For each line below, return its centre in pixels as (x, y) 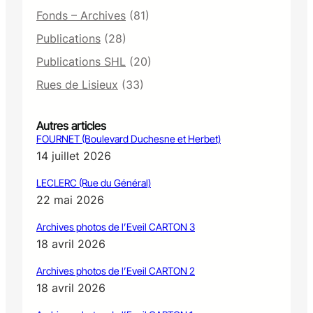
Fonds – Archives (81, 15)
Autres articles (71, 125)
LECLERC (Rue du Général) (94, 182)
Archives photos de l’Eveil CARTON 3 (116, 226)
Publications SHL (81, 61)
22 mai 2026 (70, 199)
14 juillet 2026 (74, 155)
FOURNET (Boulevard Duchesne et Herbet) (129, 138)
